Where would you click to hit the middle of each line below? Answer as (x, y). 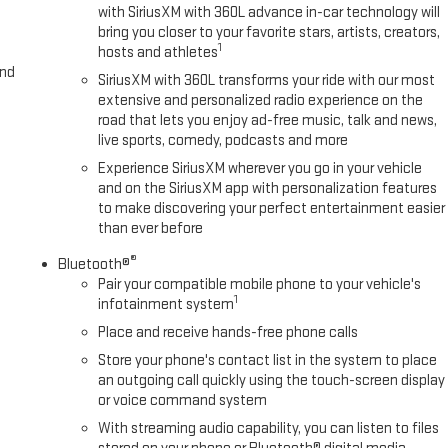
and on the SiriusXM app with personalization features (268, 189)
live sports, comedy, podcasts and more (223, 141)
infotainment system (166, 305)
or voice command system (183, 401)
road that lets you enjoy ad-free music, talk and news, (268, 121)
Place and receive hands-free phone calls (228, 333)
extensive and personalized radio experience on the (261, 101)
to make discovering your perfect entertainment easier (272, 209)
